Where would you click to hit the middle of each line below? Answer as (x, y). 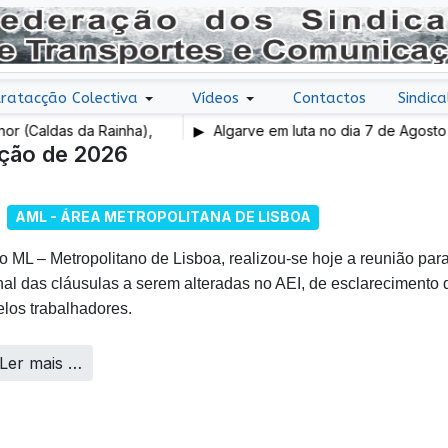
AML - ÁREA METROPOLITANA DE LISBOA (163, 217)
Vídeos (215, 98)
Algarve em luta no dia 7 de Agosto (260, 130)
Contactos (329, 98)
